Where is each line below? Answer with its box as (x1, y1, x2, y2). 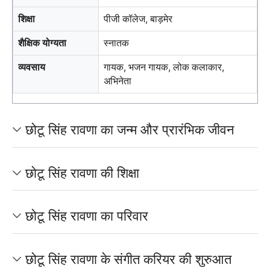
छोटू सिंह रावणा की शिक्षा (25, 163, 139, 181)
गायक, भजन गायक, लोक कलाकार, (104, 61, 224, 74)
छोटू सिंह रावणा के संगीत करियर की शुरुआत (25, 250, 231, 268)
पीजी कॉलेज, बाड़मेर (104, 13, 172, 25)
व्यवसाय (18, 61, 45, 74)
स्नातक (104, 37, 129, 49)
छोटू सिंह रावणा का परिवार (25, 207, 148, 225)
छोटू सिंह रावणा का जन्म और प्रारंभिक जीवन (25, 121, 234, 139)
